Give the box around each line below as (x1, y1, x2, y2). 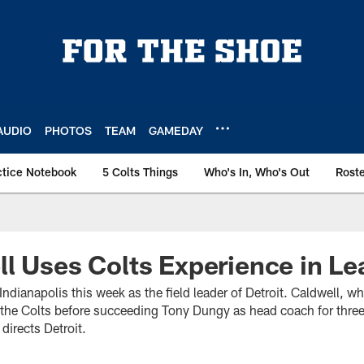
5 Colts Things (102, 165, 178, 179)
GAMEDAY (149, 123, 203, 137)
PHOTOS (45, 123, 92, 137)
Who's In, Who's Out (204, 165, 310, 179)
